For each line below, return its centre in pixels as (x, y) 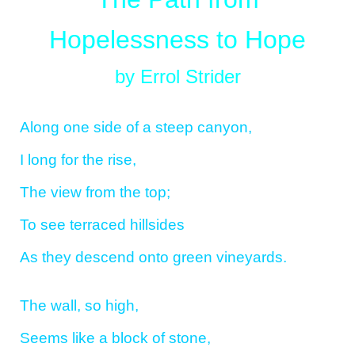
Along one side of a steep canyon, (136, 127)
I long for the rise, (78, 159)
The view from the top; (95, 192)
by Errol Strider (177, 76)
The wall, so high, (79, 306)
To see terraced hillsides (102, 224)
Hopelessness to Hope (177, 39)
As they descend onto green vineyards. (153, 257)
